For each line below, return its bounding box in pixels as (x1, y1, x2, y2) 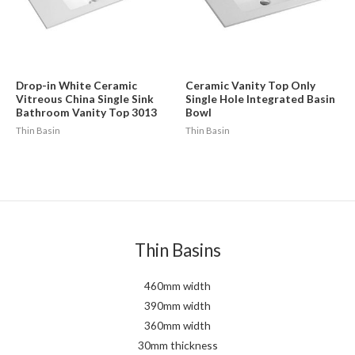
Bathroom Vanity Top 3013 (16, 105, 157, 120)
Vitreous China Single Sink (16, 92, 154, 106)
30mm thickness (137, 338, 218, 352)
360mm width (144, 318, 211, 332)
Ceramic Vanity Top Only (185, 78, 315, 93)
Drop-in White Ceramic (16, 78, 137, 93)
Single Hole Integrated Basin (185, 92, 335, 106)
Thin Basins (134, 239, 221, 261)
